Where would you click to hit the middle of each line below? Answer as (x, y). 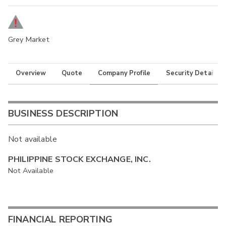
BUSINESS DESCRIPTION (63, 114)
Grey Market (29, 40)
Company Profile (124, 73)
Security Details (192, 73)
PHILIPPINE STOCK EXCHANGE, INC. (79, 160)
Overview (31, 73)
